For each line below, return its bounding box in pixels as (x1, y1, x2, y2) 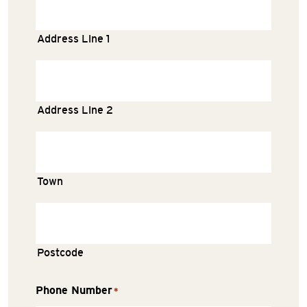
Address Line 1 (37, 32, 110, 45)
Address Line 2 (37, 103, 113, 116)
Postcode (37, 246, 84, 259)
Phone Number (36, 284, 112, 297)
